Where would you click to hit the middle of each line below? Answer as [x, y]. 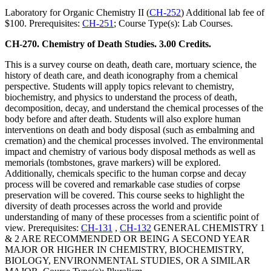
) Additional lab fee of [223, 13]
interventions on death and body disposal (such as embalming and [130, 130]
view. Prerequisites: [43, 228]
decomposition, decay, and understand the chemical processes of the [134, 108]
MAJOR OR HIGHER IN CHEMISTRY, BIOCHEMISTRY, [124, 250]
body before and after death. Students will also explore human [123, 119]
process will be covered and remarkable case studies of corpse [122, 184]
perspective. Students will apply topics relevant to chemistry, [119, 87]
